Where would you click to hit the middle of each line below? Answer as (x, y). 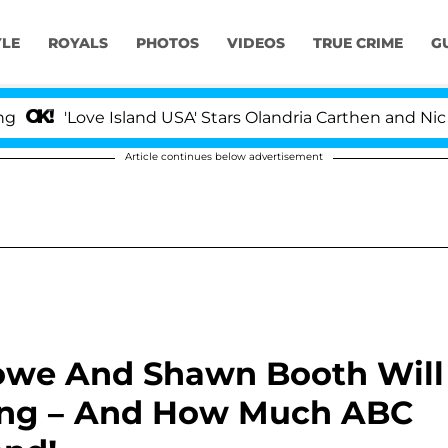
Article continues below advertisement (224, 156)
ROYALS (77, 43)
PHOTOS (167, 43)
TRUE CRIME (357, 43)
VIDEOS (255, 43)
